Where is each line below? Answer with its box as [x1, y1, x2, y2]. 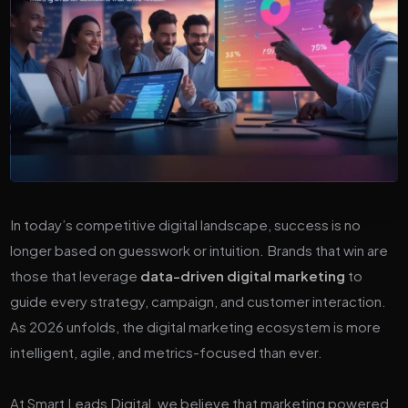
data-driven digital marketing [140, 266, 346, 284]
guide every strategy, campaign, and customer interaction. [10, 291, 387, 310]
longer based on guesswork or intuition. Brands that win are [10, 240, 389, 259]
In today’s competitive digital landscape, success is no [10, 215, 362, 233]
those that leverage [10, 266, 141, 284]
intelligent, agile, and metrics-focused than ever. [10, 342, 323, 361]
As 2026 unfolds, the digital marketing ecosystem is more [10, 317, 382, 335]
